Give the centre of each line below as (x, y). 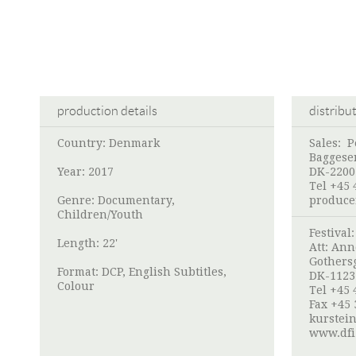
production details (107, 111)
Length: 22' (87, 244)
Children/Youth (100, 215)
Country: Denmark (108, 143)
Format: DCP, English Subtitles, (142, 272)
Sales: (328, 143)
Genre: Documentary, (116, 201)
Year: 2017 (85, 172)
